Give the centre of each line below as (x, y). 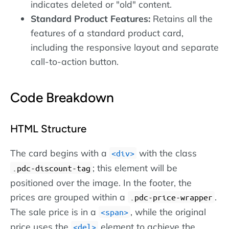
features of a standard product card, (107, 33)
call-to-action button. (75, 62)
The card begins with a (60, 153)
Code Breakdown (62, 98)
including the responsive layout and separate (125, 47)
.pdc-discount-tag (51, 168)
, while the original (168, 211)
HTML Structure (48, 129)
